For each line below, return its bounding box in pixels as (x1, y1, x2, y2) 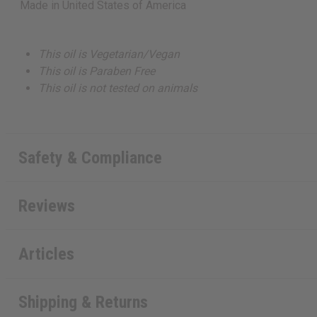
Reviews (18, 195, 75, 216)
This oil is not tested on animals (38, 81, 198, 96)
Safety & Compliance (18, 147, 162, 168)
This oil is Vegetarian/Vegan (38, 47, 180, 62)
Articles (18, 243, 74, 264)
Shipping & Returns (18, 292, 148, 313)
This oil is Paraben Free (38, 64, 156, 79)
